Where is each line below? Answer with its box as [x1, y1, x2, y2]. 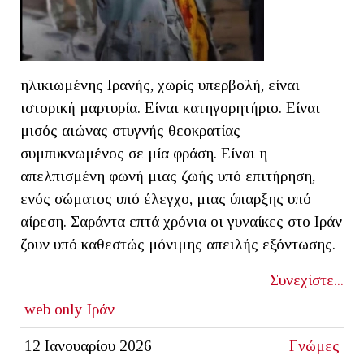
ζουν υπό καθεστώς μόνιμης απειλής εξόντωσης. [20, 235, 336, 253]
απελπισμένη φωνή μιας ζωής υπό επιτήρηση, [20, 167, 315, 184]
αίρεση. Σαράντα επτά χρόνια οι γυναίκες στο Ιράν [20, 212, 342, 230]
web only [24, 300, 83, 318]
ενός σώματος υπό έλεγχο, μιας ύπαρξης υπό [20, 189, 311, 207]
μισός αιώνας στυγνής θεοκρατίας [20, 121, 240, 139]
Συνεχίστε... [270, 271, 344, 288]
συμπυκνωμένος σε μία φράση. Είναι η [20, 144, 267, 162]
